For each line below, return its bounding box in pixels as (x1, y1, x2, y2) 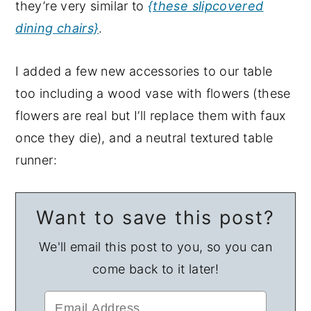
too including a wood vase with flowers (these (15, 86, 291, 101)
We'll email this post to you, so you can (38, 239, 273, 255)
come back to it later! (92, 262, 219, 277)
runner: (15, 153, 57, 168)
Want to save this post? (36, 206, 275, 230)
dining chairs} (15, 21, 99, 36)
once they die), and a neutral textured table (15, 131, 274, 146)
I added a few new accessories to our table (15, 64, 273, 79)
